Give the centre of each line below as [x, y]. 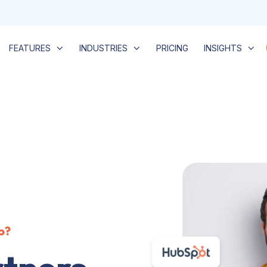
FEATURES [30, 48]
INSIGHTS [223, 48]
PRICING [172, 48]
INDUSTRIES [103, 48]
